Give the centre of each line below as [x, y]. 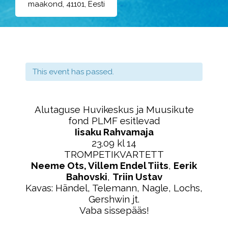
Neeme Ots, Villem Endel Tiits [100, 165]
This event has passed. [73, 72]
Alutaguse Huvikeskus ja [90, 109]
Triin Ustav [137, 177]
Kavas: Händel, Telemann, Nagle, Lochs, [114, 188]
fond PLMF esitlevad [114, 121]
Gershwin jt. [114, 199]
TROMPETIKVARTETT [114, 154]
